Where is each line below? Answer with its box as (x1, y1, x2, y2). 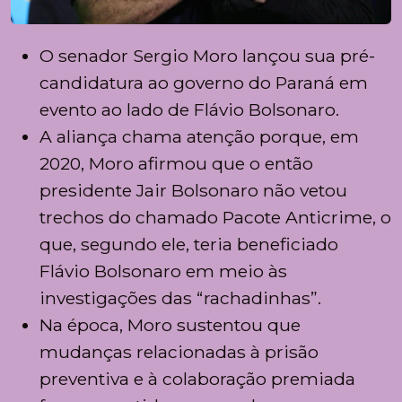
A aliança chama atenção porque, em (39, 126, 359, 148)
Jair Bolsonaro (136, 179, 258, 202)
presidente (39, 179, 136, 202)
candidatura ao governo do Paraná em (39, 72, 368, 94)
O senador (39, 45, 133, 67)
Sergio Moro (133, 45, 238, 67)
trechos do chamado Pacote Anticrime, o (39, 206, 391, 229)
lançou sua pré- (238, 45, 375, 67)
